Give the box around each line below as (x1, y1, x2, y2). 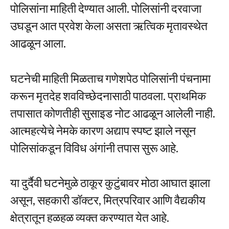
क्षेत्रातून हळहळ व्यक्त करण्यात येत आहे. (10, 210, 169, 225)
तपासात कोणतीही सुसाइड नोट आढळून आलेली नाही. (10, 105, 215, 120)
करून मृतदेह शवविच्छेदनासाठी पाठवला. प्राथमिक (10, 88, 206, 103)
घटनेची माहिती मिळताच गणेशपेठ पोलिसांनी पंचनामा (10, 71, 211, 85)
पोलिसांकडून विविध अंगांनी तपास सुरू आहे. (10, 140, 178, 155)
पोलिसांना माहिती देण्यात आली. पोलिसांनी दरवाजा (10, 1, 201, 16)
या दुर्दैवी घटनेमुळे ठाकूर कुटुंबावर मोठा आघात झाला (10, 175, 210, 190)
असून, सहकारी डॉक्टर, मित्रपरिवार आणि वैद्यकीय (10, 193, 205, 208)
